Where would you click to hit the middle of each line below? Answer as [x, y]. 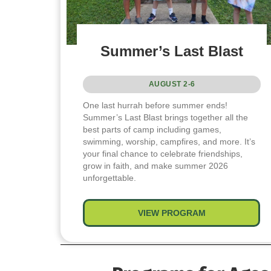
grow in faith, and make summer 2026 [156, 165]
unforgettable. [110, 178]
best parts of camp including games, [152, 129]
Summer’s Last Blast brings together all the [166, 117]
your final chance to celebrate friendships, [163, 153]
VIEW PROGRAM [171, 213]
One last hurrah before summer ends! [155, 105]
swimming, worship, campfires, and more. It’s [169, 141]
